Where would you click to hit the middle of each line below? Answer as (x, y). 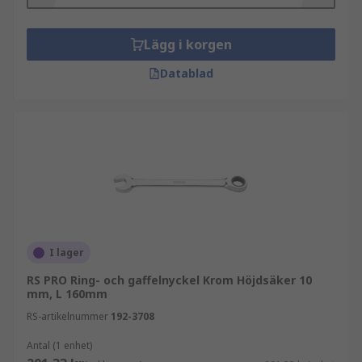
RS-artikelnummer (67, 316)
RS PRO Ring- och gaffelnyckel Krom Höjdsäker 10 (169, 280)
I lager (67, 253)
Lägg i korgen (187, 44)
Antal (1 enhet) (59, 345)
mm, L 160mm (67, 294)
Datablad (187, 73)
